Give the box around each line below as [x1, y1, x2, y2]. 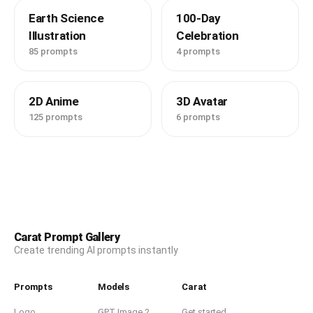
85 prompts [29, 46, 78, 57]
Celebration [176, 29, 239, 43]
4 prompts [176, 46, 220, 57]
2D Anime [29, 94, 79, 108]
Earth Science [29, 11, 104, 25]
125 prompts [29, 112, 82, 122]
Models [98, 282, 130, 292]
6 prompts [176, 112, 220, 122]
